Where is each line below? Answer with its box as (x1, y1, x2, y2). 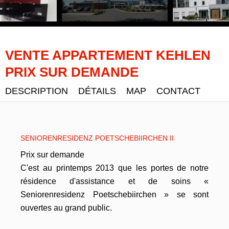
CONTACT (156, 86, 200, 96)
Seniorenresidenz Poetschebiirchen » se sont (20, 190, 209, 199)
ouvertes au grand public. (20, 203, 112, 212)
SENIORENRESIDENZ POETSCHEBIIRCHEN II (20, 134, 174, 142)
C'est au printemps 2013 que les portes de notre (20, 164, 209, 172)
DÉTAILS (78, 86, 116, 96)
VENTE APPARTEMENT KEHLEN (5, 48, 211, 63)
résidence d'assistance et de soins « (20, 177, 209, 186)
